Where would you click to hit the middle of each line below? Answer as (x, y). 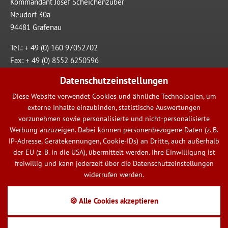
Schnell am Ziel (49, 162)
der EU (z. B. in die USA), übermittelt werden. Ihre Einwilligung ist (114, 152)
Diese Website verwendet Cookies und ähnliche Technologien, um (114, 96)
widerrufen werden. (114, 175)
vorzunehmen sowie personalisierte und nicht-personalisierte (114, 119)
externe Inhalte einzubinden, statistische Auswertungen (114, 107)
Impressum (28, 101)
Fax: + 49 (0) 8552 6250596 (54, 60)
